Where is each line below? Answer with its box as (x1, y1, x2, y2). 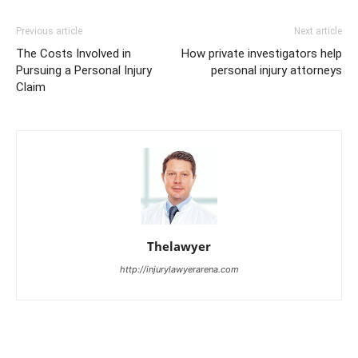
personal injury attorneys (211, 63, 342, 78)
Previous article (16, 26, 82, 37)
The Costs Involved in (16, 46, 131, 61)
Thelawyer (147, 238, 211, 254)
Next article (294, 26, 342, 37)
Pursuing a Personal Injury (16, 63, 152, 78)
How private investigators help (181, 46, 342, 61)
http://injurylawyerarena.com (119, 264, 239, 275)
